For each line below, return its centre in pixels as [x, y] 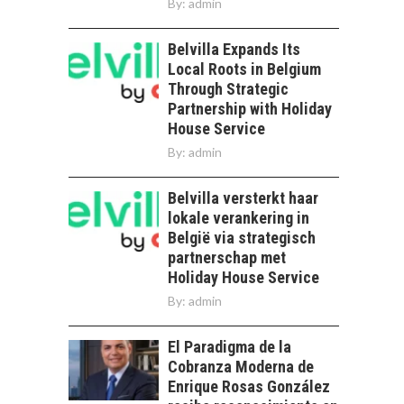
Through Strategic [228, 89]
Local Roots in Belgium [244, 69]
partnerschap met [227, 257]
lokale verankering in [239, 218]
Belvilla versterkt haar [243, 198]
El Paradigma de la [230, 347]
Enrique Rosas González [249, 386]
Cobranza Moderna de [241, 367]
